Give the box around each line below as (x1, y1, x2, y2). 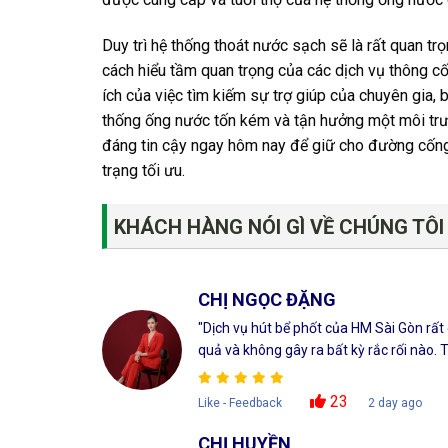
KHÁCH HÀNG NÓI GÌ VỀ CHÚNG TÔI (113, 214, 444, 239)
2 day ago (367, 395, 422, 410)
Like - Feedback (197, 395, 282, 410)
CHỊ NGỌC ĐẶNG (197, 288, 336, 310)
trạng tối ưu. (102, 160, 185, 180)
